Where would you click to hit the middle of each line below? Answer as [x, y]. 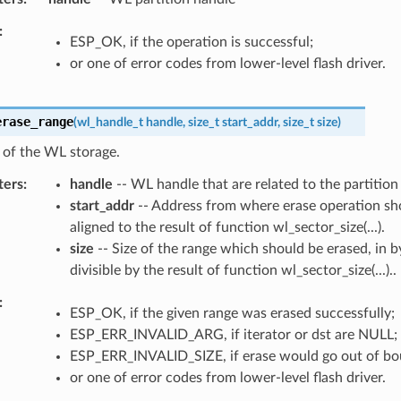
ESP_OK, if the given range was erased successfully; [232, 313]
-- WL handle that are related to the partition [255, 184]
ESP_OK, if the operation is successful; [191, 42]
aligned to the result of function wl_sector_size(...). [227, 227]
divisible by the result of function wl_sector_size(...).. [233, 270]
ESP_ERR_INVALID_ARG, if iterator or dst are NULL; [233, 334]
